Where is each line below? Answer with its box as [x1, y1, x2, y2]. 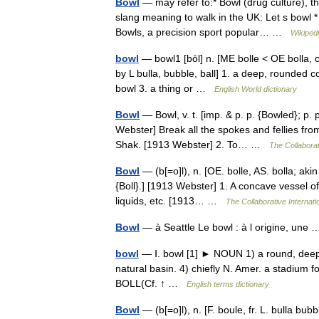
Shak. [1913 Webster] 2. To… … [115, 139, 269, 150]
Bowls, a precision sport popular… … [115, 26, 291, 38]
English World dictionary [214, 85, 297, 93]
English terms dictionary [187, 280, 269, 288]
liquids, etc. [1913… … [115, 195, 226, 206]
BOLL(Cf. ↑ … [115, 278, 187, 289]
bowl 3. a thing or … [115, 83, 214, 94]
